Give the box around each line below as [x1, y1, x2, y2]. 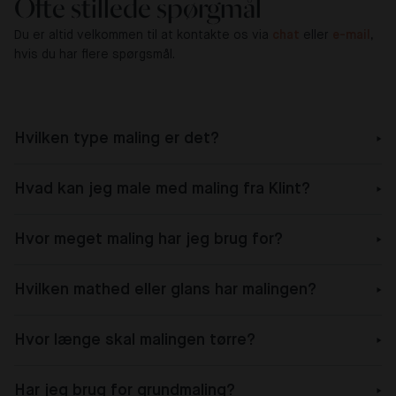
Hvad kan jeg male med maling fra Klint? [14, 180, 310, 197]
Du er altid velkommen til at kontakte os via [14, 28, 272, 42]
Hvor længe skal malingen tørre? [14, 331, 255, 348]
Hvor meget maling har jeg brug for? [14, 231, 283, 247]
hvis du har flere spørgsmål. [14, 48, 175, 61]
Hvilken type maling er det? [14, 130, 219, 147]
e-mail [332, 28, 370, 42]
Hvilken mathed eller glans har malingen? [14, 281, 316, 298]
